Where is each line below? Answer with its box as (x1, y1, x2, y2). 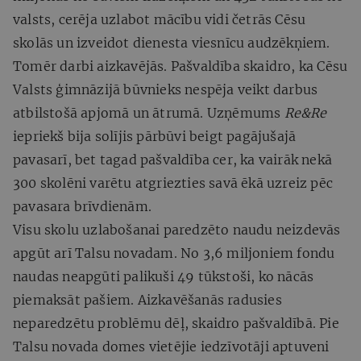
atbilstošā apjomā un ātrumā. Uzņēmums (13, 104, 284, 121)
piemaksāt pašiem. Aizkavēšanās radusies (13, 291, 282, 308)
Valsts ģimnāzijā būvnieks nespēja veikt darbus (13, 81, 318, 98)
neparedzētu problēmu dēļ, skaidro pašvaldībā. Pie (13, 314, 339, 331)
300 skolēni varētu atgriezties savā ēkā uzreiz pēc (13, 174, 334, 191)
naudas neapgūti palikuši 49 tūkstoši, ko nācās (13, 268, 314, 284)
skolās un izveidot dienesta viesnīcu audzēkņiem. (13, 34, 330, 51)
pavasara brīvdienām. (13, 197, 151, 214)
